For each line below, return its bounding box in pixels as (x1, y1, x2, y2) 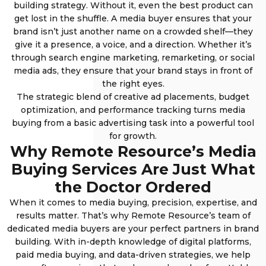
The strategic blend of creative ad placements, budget (17, 91, 249, 103)
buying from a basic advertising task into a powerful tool (12, 118, 254, 129)
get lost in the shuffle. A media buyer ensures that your (14, 13, 252, 24)
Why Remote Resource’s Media (9, 142, 256, 161)
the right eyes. (102, 78, 164, 90)
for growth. (109, 131, 157, 142)
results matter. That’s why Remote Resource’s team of (15, 210, 251, 221)
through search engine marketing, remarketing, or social (11, 52, 255, 64)
